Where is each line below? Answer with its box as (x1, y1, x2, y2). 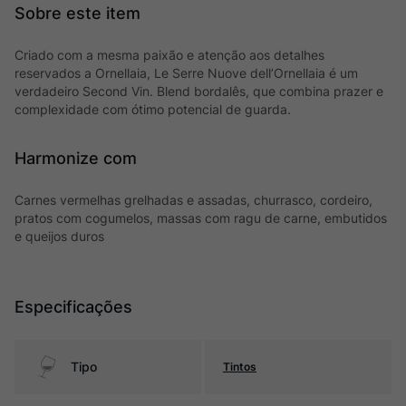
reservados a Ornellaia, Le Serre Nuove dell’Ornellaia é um (14, 65, 358, 81)
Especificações (14, 297, 132, 316)
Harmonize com (14, 149, 137, 168)
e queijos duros (14, 228, 104, 244)
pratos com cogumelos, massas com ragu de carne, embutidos (14, 210, 387, 226)
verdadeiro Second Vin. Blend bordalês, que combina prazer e (14, 83, 383, 99)
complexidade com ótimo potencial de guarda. (14, 101, 291, 117)
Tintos (223, 360, 256, 373)
